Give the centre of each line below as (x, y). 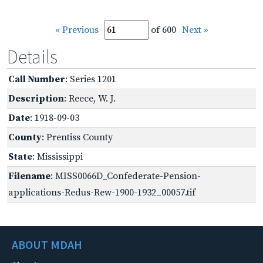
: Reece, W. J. (90, 98)
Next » (195, 30)
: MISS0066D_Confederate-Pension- (126, 176)
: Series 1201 (91, 79)
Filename (29, 176)
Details (32, 57)
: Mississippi (58, 156)
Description (36, 98)
